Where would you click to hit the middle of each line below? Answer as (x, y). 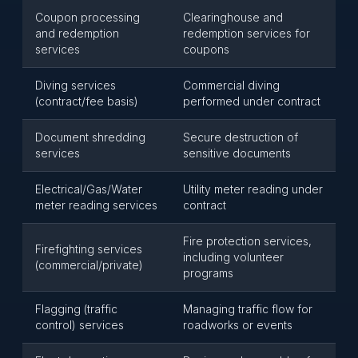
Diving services (76, 85)
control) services (80, 325)
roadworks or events (238, 325)
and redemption (77, 33)
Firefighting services (89, 249)
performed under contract (252, 101)
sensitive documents (237, 153)
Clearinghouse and (233, 17)
